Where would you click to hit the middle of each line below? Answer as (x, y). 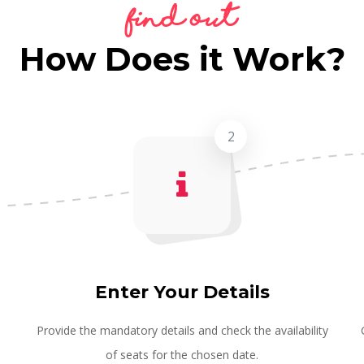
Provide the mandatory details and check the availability (182, 330)
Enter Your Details (182, 292)
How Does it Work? (182, 58)
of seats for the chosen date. (182, 354)
